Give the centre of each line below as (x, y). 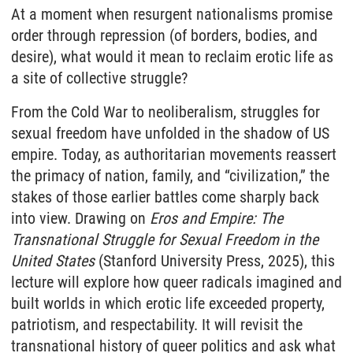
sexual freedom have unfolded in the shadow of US (170, 133)
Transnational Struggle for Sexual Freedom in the (165, 240)
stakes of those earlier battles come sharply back (165, 197)
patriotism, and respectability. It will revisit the (157, 325)
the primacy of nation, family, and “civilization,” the (170, 176)
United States (53, 261)
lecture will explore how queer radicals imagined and (176, 282)
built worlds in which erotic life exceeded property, (168, 303)
